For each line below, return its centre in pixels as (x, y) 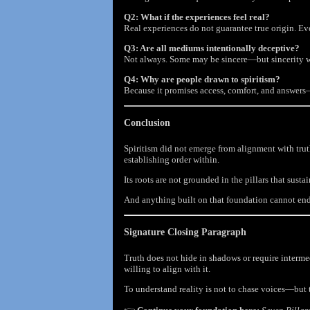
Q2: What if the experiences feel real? (197, 17)
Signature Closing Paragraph (185, 232)
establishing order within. (172, 160)
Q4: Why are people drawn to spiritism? (202, 80)
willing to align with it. (167, 269)
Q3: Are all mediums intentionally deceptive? (212, 48)
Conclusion (147, 123)
